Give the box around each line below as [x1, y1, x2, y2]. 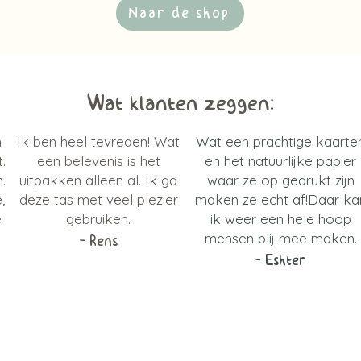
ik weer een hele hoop [210, 210, 351, 227]
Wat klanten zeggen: [87, 93, 274, 114]
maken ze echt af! [194, 191, 308, 208]
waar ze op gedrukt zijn [206, 172, 355, 189]
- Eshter [255, 254, 306, 268]
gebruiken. [66, 210, 131, 227]
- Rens [79, 234, 118, 249]
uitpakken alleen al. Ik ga [19, 172, 177, 189]
